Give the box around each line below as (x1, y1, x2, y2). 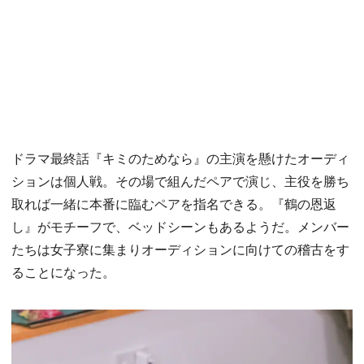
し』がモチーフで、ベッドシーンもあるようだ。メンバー (11, 217, 349, 236)
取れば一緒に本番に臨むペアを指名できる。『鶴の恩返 (11, 194, 336, 214)
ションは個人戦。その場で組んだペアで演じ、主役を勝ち (11, 171, 349, 191)
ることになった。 (11, 262, 115, 282)
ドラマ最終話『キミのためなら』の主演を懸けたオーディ (11, 149, 349, 168)
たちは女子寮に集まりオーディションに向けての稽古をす (11, 240, 349, 259)
